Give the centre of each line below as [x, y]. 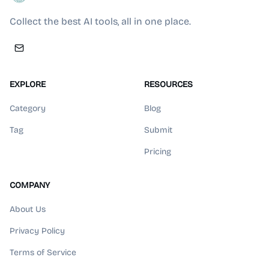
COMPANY [30, 185]
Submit [158, 130]
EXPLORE [28, 84]
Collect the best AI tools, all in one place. [100, 21]
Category [28, 108]
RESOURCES [168, 84]
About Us [28, 209]
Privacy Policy [37, 231]
